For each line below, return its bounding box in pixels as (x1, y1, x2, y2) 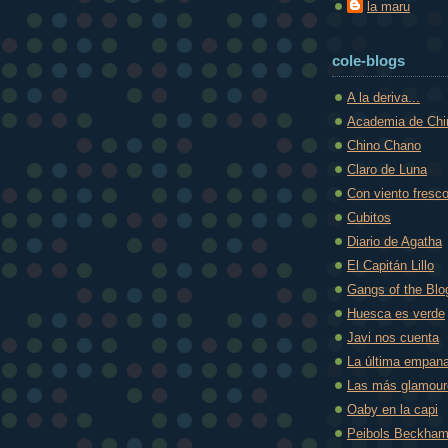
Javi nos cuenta (347, 330, 439, 346)
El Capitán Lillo (347, 258, 434, 274)
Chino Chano (347, 138, 421, 154)
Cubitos (347, 210, 391, 226)
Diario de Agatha (347, 234, 442, 250)
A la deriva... (347, 90, 420, 106)
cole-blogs (332, 52, 405, 70)
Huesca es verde (347, 306, 445, 322)
